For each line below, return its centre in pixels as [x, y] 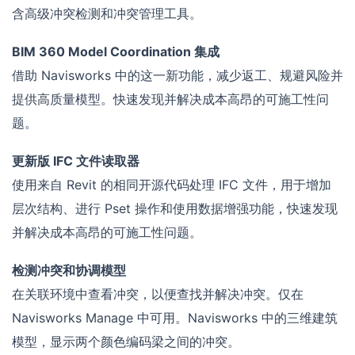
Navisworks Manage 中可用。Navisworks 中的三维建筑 [175, 318]
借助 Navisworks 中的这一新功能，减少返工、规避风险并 [177, 76]
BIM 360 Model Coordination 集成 [116, 52]
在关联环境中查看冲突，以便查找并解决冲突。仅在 [158, 294]
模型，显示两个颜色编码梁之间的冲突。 [126, 342]
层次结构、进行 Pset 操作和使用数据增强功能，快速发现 [175, 209]
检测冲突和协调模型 [69, 271]
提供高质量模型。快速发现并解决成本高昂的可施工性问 [170, 99]
